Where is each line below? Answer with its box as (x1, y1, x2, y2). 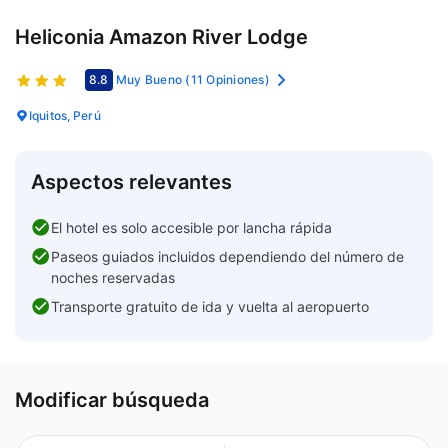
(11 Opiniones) (185, 71, 270, 87)
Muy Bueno (115, 71, 183, 87)
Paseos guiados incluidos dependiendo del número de (51, 247, 404, 265)
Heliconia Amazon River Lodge (15, 24, 308, 49)
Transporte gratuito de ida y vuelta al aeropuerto (51, 297, 369, 315)
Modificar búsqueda (15, 387, 209, 412)
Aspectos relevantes (31, 169, 232, 194)
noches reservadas (51, 268, 175, 286)
